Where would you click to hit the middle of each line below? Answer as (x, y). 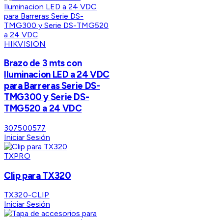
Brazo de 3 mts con (43, 63)
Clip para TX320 (38, 175)
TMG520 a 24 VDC (43, 109)
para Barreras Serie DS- (52, 86)
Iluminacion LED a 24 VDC (57, 75)
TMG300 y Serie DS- (47, 97)
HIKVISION (25, 44)
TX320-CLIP (27, 195)
